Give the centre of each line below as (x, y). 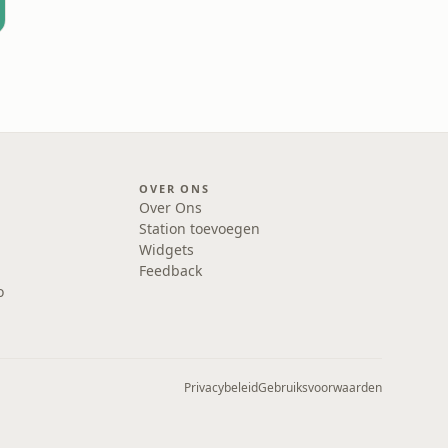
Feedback (171, 270)
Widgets (167, 249)
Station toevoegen (200, 228)
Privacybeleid (221, 387)
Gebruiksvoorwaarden (320, 387)
